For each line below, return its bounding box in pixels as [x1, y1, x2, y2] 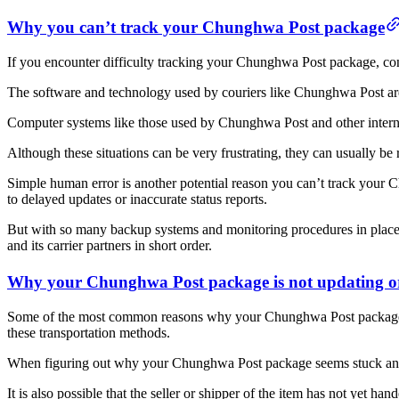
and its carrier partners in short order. [7, 237, 212, 253]
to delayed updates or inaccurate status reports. [7, 191, 267, 207]
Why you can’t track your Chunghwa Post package [7, 17, 385, 37]
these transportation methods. [7, 325, 170, 341]
